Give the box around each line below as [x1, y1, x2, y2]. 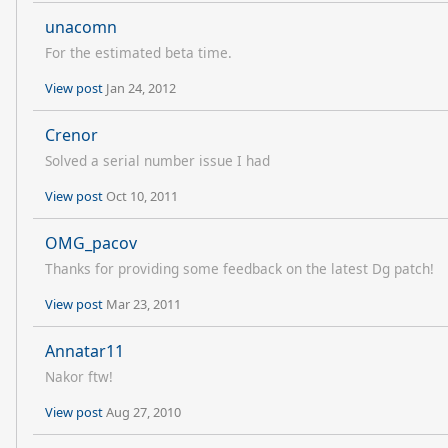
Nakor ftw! [45, 367, 113, 386]
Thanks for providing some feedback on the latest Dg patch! [45, 259, 434, 278]
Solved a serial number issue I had [45, 151, 270, 170]
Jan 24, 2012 [106, 79, 176, 97]
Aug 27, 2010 [106, 403, 181, 421]
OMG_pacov [45, 232, 137, 254]
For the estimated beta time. [45, 43, 232, 62]
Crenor [45, 124, 98, 146]
